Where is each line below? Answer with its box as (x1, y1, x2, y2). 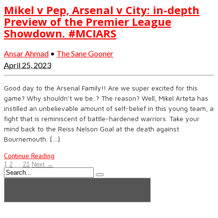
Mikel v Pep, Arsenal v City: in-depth (4, 2, 200, 17)
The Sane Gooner (56, 48, 113, 58)
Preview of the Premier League (4, 14, 171, 29)
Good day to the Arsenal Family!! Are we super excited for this (4, 83, 198, 92)
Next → (32, 160, 53, 168)
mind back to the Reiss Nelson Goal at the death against (4, 124, 179, 133)
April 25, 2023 (4, 60, 51, 70)
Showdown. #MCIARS (4, 25, 116, 40)
